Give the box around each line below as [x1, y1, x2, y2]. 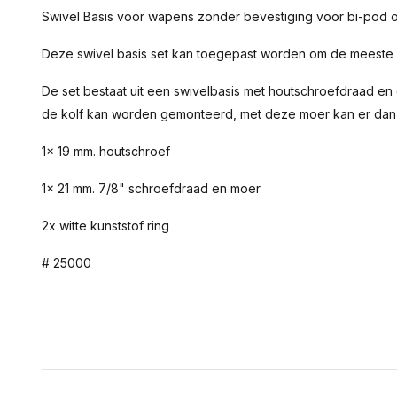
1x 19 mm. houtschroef [42, 144, 170, 159]
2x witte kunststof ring [42, 218, 169, 233]
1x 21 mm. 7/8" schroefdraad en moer [42, 181, 264, 196]
